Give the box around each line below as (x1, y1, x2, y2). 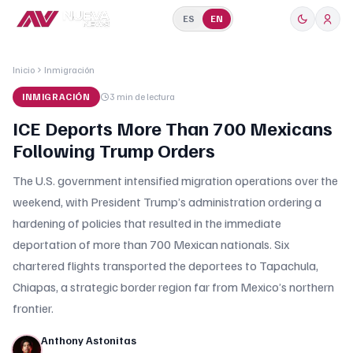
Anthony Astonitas (41, 333, 136, 347)
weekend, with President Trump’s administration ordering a (13, 194, 321, 210)
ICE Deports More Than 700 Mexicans (13, 116, 333, 139)
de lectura (132, 91, 175, 102)
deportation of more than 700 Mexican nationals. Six (13, 236, 289, 252)
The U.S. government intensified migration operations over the (13, 173, 338, 188)
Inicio (13, 64, 35, 76)
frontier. (13, 300, 54, 316)
